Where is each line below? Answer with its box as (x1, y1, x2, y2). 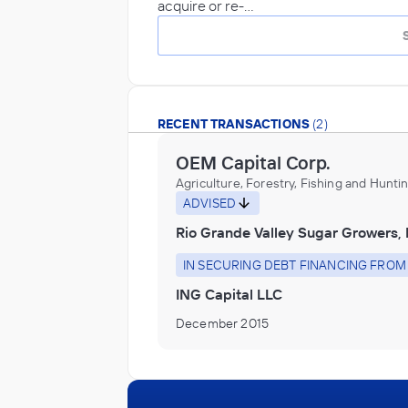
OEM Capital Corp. (176, 150, 331, 174)
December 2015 (176, 314, 270, 331)
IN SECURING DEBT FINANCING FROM (183, 256, 406, 273)
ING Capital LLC (176, 284, 282, 303)
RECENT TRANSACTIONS (158, 116, 311, 132)
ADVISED (183, 194, 237, 211)
